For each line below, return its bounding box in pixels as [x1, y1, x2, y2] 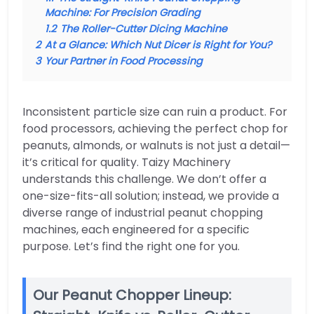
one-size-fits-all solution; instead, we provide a [22, 188, 279, 204]
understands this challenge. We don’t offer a [22, 171, 266, 187]
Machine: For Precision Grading [45, 6, 200, 20]
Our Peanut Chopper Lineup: [33, 285, 231, 305]
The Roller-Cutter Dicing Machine [60, 22, 227, 36]
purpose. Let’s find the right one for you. [22, 238, 240, 254]
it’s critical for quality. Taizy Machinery [22, 154, 231, 170]
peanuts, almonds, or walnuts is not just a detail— [22, 137, 290, 153]
